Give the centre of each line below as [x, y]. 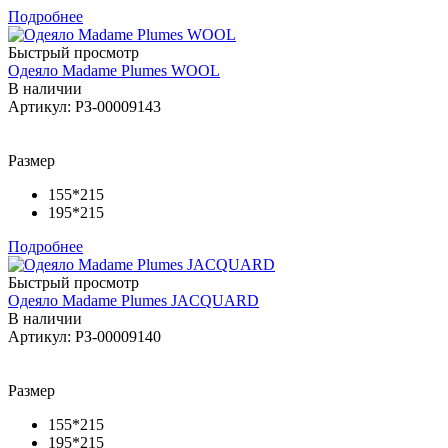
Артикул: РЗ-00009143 [84, 106]
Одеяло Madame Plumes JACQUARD [133, 300]
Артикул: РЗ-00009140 [84, 336]
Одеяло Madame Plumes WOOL [114, 70]
